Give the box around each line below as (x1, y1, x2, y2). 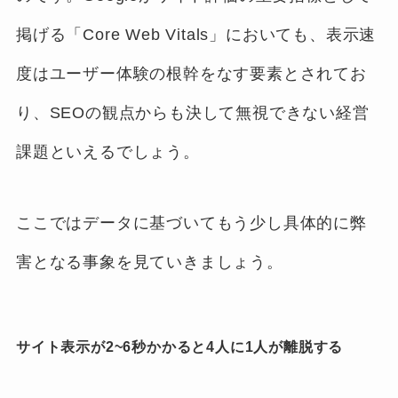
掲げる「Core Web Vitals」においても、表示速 (15, 26, 377, 44)
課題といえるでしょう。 (15, 143, 200, 162)
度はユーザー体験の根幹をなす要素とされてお (15, 65, 367, 84)
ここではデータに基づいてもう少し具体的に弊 (15, 213, 367, 232)
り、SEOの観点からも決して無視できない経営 (15, 104, 370, 123)
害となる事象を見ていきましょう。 (15, 252, 283, 271)
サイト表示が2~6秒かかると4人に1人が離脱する (15, 339, 344, 355)
